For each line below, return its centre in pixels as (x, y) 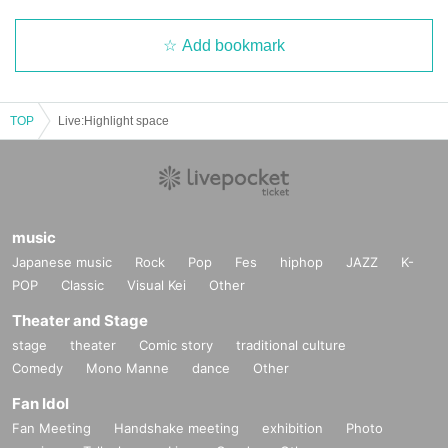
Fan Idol (40, 403)
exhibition (292, 427)
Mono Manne (127, 367)
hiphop (301, 261)
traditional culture (291, 344)
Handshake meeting (176, 427)
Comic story (176, 344)
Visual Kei (156, 284)
